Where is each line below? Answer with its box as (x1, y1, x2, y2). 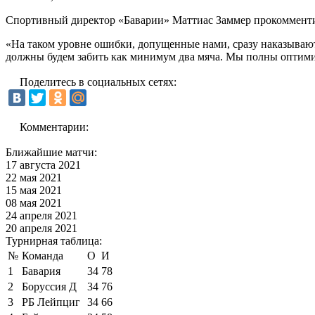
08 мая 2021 (6, 196, 62, 209)
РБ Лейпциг (22, 295, 80, 308)
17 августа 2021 (6, 158, 81, 171)
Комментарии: (20, 120, 89, 133)
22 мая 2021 (6, 171, 62, 184)
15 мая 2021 (6, 184, 62, 196)
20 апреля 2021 (6, 221, 77, 234)
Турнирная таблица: (6, 234, 102, 247)
